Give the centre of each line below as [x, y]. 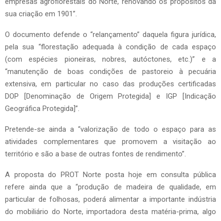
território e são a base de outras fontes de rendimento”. [95, 154]
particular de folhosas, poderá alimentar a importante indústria [110, 200]
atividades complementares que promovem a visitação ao [110, 142]
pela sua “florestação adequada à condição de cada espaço [110, 47]
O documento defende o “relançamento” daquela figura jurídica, [110, 35]
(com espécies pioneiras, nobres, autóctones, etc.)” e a [110, 59]
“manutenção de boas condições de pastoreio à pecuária [110, 72]
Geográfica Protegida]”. [42, 109]
